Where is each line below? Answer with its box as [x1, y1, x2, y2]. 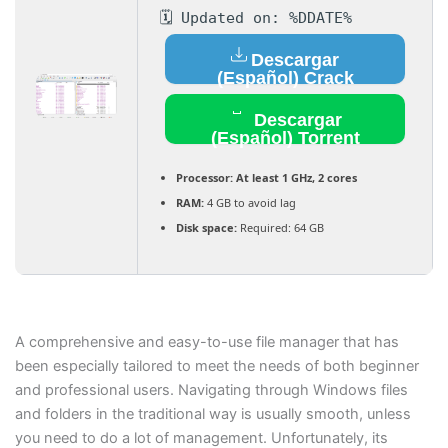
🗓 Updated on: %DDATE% [160, 8, 352, 27]
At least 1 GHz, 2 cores [233, 169, 357, 185]
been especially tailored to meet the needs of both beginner [14, 356, 419, 375]
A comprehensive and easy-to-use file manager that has [14, 332, 399, 351]
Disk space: [176, 219, 237, 235]
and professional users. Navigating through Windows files [14, 380, 408, 399]
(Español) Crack [216, 67, 354, 88]
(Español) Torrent [210, 127, 360, 148]
